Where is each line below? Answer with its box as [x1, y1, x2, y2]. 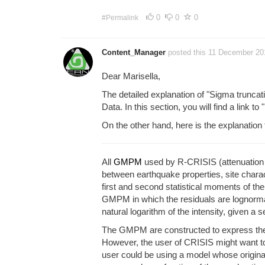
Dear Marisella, [102, 70, 160, 81]
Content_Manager [102, 47, 166, 57]
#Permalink [102, 13, 138, 22]
